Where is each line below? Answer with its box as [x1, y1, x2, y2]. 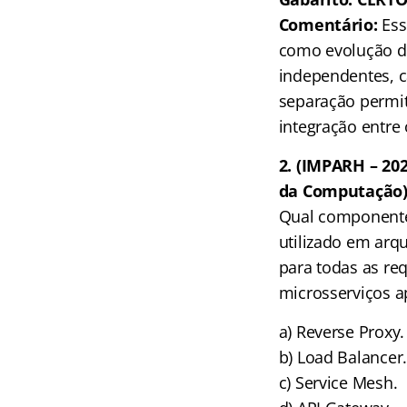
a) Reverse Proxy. [278, 321, 405, 342]
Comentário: [278, 14, 378, 35]
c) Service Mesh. [278, 372, 398, 393]
